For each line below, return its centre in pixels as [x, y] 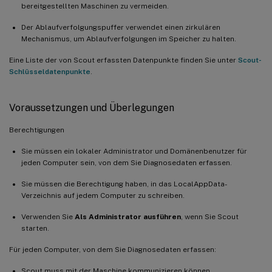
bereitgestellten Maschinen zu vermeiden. [95, 6]
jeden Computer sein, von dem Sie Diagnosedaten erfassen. [127, 162]
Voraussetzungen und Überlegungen [92, 107]
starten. [35, 228]
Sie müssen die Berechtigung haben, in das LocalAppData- [124, 184]
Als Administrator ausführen [128, 216]
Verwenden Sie [48, 216]
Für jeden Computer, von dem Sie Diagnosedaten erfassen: [113, 249]
